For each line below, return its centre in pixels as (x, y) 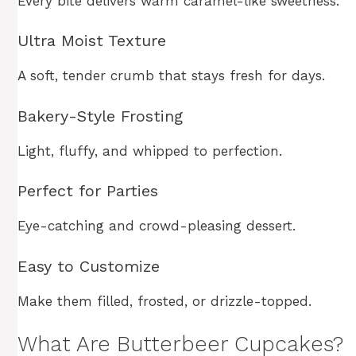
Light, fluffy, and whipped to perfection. (150, 151)
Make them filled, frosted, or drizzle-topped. (164, 301)
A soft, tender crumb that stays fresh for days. (171, 76)
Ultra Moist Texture (92, 41)
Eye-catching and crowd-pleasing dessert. (157, 226)
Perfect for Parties (88, 191)
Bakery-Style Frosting (100, 116)
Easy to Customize (89, 266)
